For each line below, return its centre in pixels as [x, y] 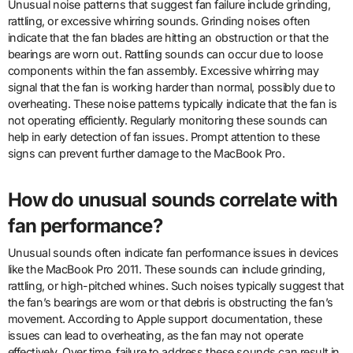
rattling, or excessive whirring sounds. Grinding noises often [159, 21]
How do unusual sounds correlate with [173, 200]
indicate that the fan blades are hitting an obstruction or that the [168, 38]
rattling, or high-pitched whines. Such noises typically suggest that [176, 285]
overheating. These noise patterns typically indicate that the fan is [172, 104]
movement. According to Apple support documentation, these [165, 318]
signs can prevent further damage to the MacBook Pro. [146, 154]
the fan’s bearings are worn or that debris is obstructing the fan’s [170, 302]
